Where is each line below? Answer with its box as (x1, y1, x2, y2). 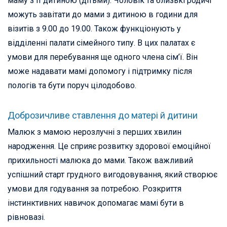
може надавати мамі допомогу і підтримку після (8, 66, 192, 77)
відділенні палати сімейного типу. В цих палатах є (8, 38, 195, 48)
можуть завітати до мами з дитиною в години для (8, 10, 198, 20)
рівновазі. (8, 212, 45, 222)
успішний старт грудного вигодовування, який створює (8, 170, 217, 180)
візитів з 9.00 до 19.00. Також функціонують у (8, 24, 181, 34)
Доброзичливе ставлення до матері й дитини (8, 110, 198, 121)
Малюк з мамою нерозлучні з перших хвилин (8, 127, 181, 137)
